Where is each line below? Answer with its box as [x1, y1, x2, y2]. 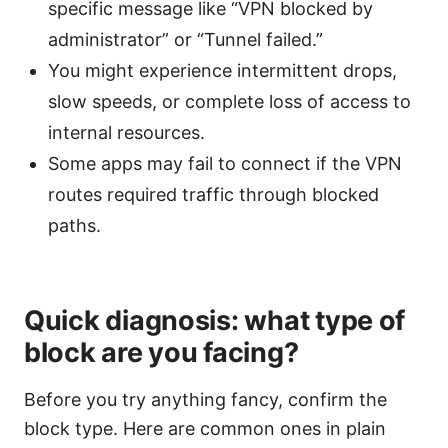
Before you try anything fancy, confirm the [24, 389, 387, 411]
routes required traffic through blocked [48, 184, 379, 206]
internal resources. [48, 122, 205, 144]
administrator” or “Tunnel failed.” [48, 29, 323, 51]
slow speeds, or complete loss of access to [48, 91, 411, 113]
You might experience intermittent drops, [48, 60, 397, 82]
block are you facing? [24, 336, 299, 370]
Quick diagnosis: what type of [24, 304, 406, 338]
